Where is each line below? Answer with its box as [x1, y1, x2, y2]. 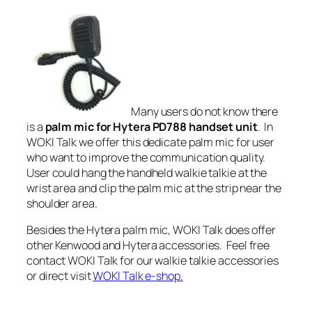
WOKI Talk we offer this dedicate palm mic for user [26, 134, 274, 150]
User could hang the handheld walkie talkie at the [26, 165, 267, 181]
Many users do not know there [131, 104, 279, 120]
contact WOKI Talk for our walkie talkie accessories [26, 253, 279, 269]
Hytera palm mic [86, 222, 169, 238]
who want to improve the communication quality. [26, 150, 268, 166]
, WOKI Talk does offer [168, 222, 276, 238]
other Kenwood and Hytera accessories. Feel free [26, 237, 270, 253]
